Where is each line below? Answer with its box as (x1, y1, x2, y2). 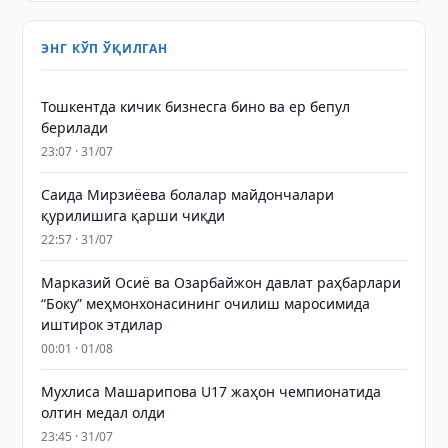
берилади (41, 118, 109, 137)
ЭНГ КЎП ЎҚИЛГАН (41, 40, 168, 57)
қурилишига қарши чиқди (41, 206, 226, 225)
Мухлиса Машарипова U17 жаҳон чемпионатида (41, 382, 382, 401)
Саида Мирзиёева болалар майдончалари (41, 185, 335, 204)
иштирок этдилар (41, 315, 164, 334)
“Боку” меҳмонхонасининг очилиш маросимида (41, 294, 371, 313)
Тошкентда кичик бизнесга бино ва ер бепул (41, 97, 351, 116)
